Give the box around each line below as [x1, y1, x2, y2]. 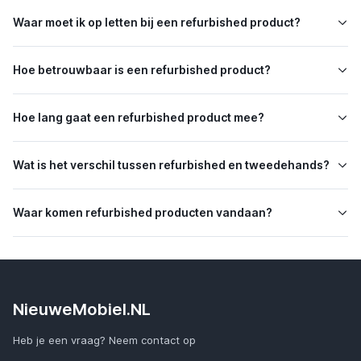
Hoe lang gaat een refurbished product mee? [13, 110, 264, 124]
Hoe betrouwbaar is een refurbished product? [13, 63, 271, 77]
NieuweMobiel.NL [13, 299, 151, 319]
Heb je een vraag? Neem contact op [13, 334, 196, 346]
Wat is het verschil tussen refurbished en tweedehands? [13, 158, 330, 172]
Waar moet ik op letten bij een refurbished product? [13, 15, 301, 29]
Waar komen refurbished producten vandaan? [13, 205, 272, 219]
